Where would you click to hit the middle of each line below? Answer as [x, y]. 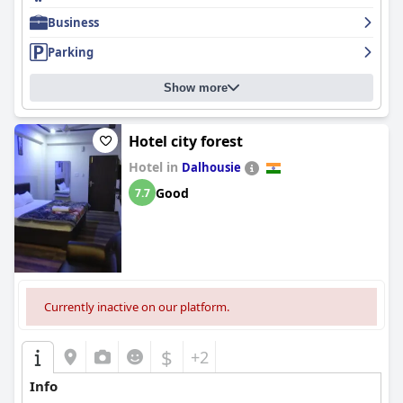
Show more [196, 88]
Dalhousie [211, 167]
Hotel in [155, 167]
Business [73, 22]
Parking [71, 52]
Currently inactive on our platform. [137, 307]
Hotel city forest [186, 141]
